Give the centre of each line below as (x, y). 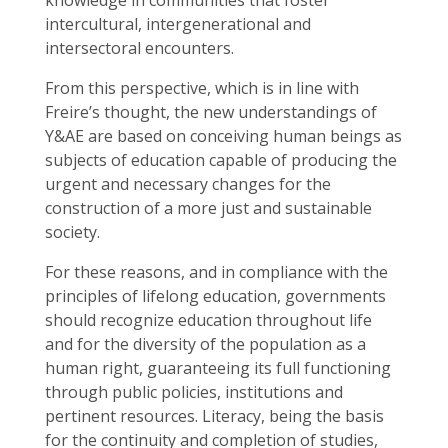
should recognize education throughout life (208, 320)
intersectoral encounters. (139, 48)
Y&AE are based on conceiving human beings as (223, 136)
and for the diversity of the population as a (205, 344)
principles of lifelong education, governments (215, 296)
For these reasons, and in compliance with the (216, 272)
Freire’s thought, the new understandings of (211, 112)
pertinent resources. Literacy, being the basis (214, 416)
